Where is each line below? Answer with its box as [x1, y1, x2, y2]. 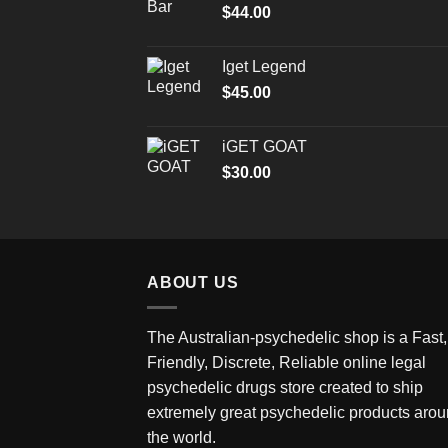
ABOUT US [147, 274, 239, 292]
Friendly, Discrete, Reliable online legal [147, 353, 426, 371]
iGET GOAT [222, 138, 307, 156]
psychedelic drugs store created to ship [147, 378, 423, 396]
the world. [147, 428, 216, 446]
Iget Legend [222, 58, 306, 76]
